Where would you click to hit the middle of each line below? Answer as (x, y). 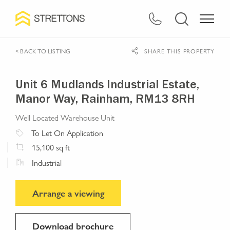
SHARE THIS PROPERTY (179, 51)
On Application (78, 132)
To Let (42, 132)
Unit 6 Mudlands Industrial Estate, (107, 86)
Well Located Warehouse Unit (65, 117)
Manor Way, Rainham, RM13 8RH (105, 101)
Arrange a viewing (68, 193)
